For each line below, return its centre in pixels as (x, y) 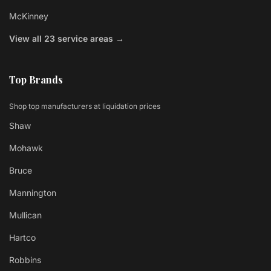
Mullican (25, 215)
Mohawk (26, 148)
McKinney (29, 16)
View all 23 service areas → (67, 38)
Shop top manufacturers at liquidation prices (85, 106)
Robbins (25, 260)
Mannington (33, 193)
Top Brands (36, 79)
